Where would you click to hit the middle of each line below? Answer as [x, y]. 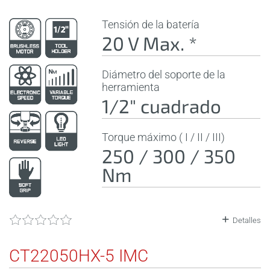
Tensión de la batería [151, 24]
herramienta [131, 87]
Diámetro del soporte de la [164, 74]
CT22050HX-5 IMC [79, 256]
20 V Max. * [150, 43]
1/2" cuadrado [162, 105]
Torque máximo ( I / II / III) [164, 137]
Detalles [247, 220]
